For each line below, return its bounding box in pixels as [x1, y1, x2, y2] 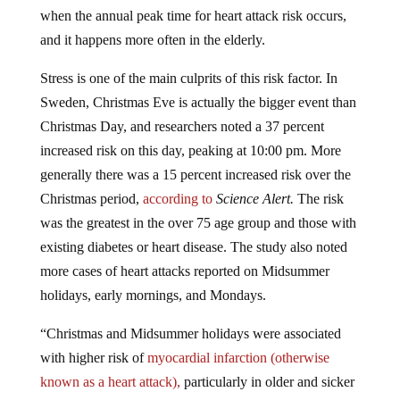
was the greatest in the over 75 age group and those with [39, 215, 356, 231]
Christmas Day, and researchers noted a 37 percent [39, 119, 324, 135]
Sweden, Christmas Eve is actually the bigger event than [39, 95, 356, 111]
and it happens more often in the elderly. [39, 32, 265, 48]
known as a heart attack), [39, 374, 180, 390]
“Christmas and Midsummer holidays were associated [39, 326, 341, 342]
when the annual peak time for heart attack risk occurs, [39, 8, 346, 24]
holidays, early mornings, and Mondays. [39, 287, 266, 304]
